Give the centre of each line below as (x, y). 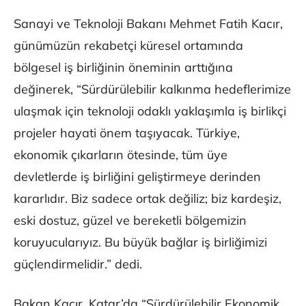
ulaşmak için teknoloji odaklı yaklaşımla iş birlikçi (150, 111)
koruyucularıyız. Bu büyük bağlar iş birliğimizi (140, 242)
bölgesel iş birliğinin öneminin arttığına (123, 67)
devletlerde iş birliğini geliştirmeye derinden (137, 176)
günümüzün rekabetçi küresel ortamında (128, 45)
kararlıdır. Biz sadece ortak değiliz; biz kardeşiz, (148, 198)
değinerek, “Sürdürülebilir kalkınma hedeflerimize (152, 89)
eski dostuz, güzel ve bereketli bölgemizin (130, 220)
